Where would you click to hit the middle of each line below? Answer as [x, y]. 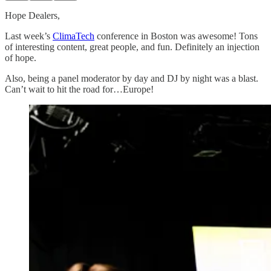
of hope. [21, 57]
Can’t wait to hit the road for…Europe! [79, 89]
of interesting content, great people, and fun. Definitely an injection [132, 47]
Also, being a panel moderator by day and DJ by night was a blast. [132, 78]
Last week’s [29, 36]
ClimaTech [73, 36]
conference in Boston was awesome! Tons [176, 36]
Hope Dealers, [32, 15]
